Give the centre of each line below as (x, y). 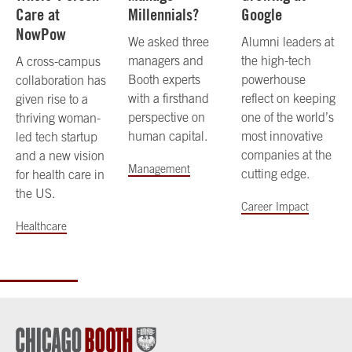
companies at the (286, 155)
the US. (35, 194)
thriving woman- (58, 118)
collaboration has (61, 81)
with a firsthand (169, 99)
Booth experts (165, 80)
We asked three (169, 42)
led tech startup (57, 137)
